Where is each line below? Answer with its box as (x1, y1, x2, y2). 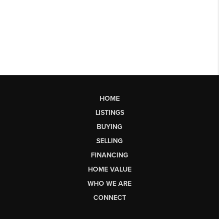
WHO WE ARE (88, 179, 131, 188)
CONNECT (93, 193, 126, 202)
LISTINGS (95, 108, 124, 117)
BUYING (97, 122, 122, 131)
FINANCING (91, 151, 128, 159)
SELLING (96, 136, 123, 145)
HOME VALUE (88, 165, 131, 174)
